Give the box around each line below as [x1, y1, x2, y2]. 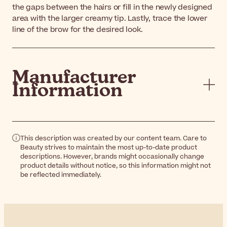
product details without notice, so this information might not [20, 161, 211, 170]
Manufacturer [12, 68, 135, 87]
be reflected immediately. [20, 170, 101, 179]
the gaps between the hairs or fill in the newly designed [12, 2, 212, 13]
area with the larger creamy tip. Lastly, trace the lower [12, 13, 207, 24]
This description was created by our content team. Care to [20, 133, 207, 143]
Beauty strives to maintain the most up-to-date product [20, 142, 197, 152]
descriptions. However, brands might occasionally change [20, 152, 204, 161]
